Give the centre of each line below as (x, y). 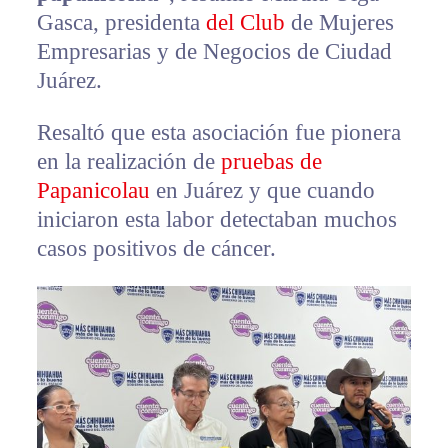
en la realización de (128, 162)
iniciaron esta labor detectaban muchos (216, 220)
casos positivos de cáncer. (156, 249)
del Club (248, 23)
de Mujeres (342, 23)
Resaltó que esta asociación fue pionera (218, 133)
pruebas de (271, 162)
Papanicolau (93, 191)
